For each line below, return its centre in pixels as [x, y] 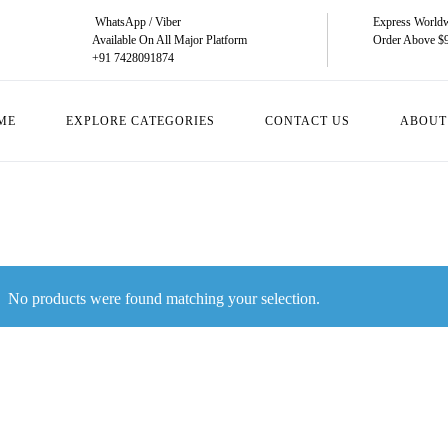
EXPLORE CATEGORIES [140, 121]
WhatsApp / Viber [136, 22]
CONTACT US [307, 121]
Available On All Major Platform [169, 40]
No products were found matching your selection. [163, 298]
